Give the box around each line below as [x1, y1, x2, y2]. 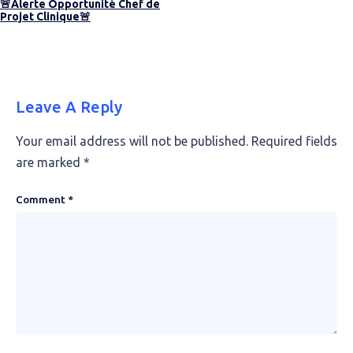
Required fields [251, 134, 337, 148]
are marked [16, 155, 84, 169]
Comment [16, 193, 68, 206]
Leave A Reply [16, 98, 122, 116]
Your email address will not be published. [16, 134, 248, 148]
